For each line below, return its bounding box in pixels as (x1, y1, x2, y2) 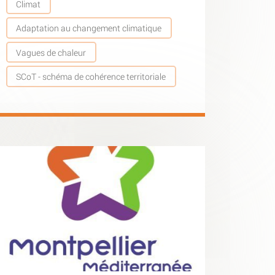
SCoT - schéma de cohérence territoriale (16, 70, 166, 82)
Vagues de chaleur (16, 46, 87, 58)
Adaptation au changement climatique (16, 22, 162, 34)
